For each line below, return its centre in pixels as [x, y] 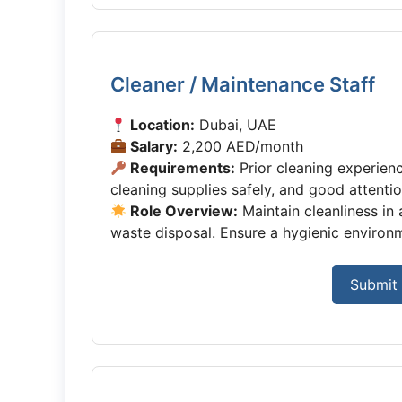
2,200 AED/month [241, 146]
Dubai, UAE [236, 125]
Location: [161, 125]
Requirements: [181, 168]
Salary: [153, 146]
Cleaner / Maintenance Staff [243, 84]
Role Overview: [183, 211]
